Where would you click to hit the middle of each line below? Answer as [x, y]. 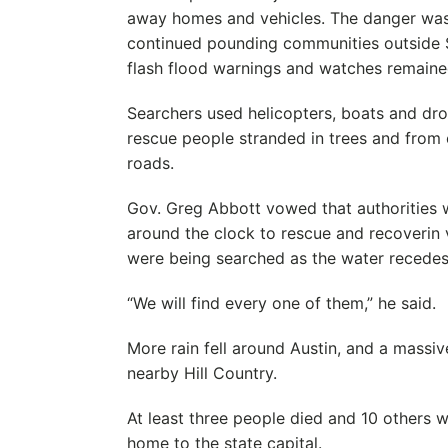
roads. [150, 163]
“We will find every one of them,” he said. [281, 303]
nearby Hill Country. [201, 373]
